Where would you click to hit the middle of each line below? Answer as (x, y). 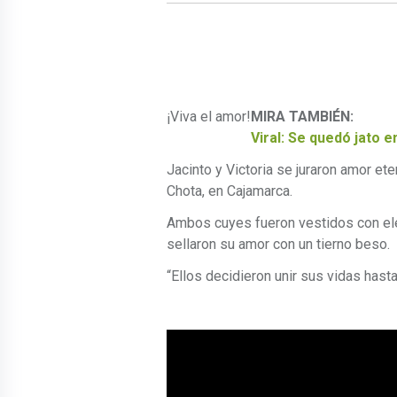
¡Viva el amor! (209, 117)
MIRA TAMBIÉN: (302, 117)
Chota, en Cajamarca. (230, 191)
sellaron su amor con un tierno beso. (278, 245)
